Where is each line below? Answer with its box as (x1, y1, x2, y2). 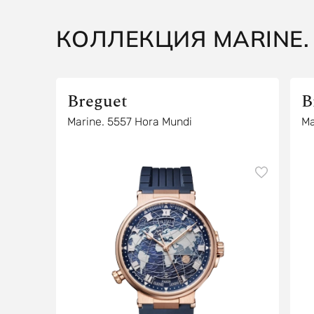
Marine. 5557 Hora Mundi (67, 115, 192, 128)
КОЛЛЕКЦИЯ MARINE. (55, 25, 309, 53)
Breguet (67, 89, 128, 114)
